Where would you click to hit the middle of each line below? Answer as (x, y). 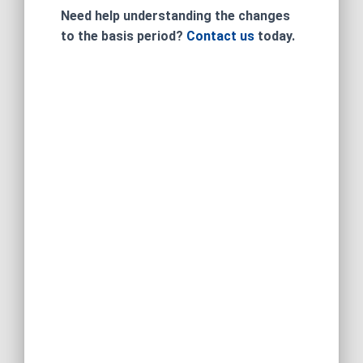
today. (275, 36)
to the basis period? (124, 36)
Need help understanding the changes (175, 16)
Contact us (220, 36)
